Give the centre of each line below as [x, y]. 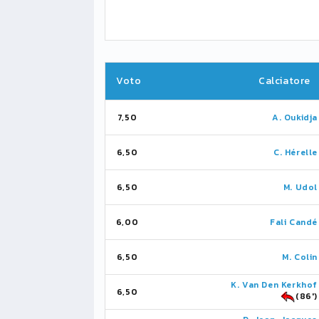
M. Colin [300, 257]
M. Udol [300, 187]
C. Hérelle [296, 152]
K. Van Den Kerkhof [274, 285]
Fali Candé [294, 222]
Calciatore [284, 81]
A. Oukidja [295, 117]
